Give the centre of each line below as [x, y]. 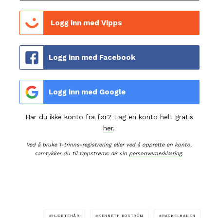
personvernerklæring [155, 154]
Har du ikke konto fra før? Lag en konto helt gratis [109, 117]
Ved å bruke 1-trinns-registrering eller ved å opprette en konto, [109, 145]
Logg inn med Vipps [85, 23]
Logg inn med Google [87, 92]
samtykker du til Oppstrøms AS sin [82, 154]
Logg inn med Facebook [92, 57]
